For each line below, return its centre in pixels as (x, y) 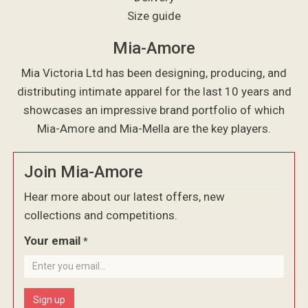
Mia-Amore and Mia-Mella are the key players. (154, 129)
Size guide (154, 16)
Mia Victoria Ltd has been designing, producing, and (154, 73)
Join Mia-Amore (84, 172)
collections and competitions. (101, 215)
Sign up (49, 300)
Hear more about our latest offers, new (125, 197)
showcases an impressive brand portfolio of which (154, 110)
